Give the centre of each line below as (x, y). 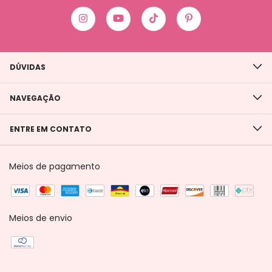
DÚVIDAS (28, 67)
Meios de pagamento (55, 166)
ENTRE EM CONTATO (51, 129)
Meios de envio (41, 218)
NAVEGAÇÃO (35, 98)
